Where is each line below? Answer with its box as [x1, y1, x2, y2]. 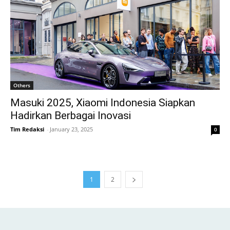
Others [13, 82, 30, 89]
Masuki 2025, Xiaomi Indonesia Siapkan [10, 97, 195, 109]
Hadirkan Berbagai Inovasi [10, 109, 131, 122]
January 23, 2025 [50, 125, 93, 133]
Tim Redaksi [10, 125, 44, 133]
